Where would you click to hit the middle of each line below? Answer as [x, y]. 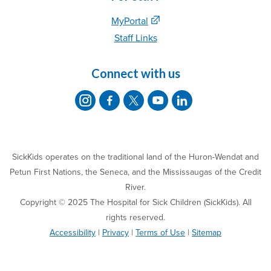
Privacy [116, 232]
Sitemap [207, 232]
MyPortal [130, 21]
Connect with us [135, 73]
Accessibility [73, 232]
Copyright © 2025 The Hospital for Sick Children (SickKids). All [135, 202]
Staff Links [135, 38]
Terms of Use [160, 232]
